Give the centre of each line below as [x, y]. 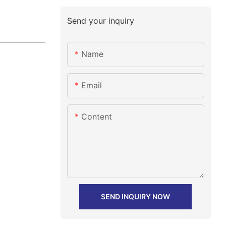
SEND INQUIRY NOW [136, 197]
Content [96, 117]
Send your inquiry [100, 20]
